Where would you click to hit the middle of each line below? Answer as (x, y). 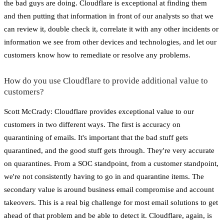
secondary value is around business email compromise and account (109, 189)
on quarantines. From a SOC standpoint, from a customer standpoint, (111, 163)
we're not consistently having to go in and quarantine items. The (104, 176)
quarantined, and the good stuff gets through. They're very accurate (109, 150)
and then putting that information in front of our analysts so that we (109, 16)
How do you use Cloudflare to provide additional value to (106, 80)
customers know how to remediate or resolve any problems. (97, 55)
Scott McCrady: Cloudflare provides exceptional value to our (99, 111)
